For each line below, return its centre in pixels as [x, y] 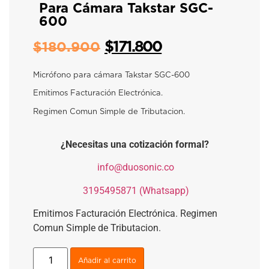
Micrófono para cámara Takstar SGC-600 [111, 75]
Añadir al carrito [107, 261]
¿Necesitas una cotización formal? [134, 145]
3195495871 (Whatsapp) [136, 190]
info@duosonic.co [136, 168]
